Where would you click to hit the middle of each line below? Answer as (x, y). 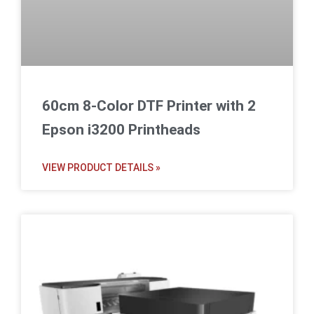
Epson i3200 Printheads (121, 130)
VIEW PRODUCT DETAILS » (101, 168)
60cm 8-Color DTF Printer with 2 (149, 106)
